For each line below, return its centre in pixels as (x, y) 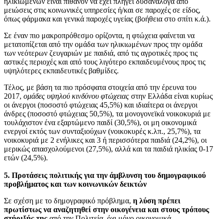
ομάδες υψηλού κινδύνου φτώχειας (76, 96)
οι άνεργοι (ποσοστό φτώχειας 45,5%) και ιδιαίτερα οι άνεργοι (101, 105)
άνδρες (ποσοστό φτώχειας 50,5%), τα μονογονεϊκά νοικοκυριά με (107, 113)
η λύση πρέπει (156, 200)
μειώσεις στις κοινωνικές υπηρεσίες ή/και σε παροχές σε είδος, (102, 10)
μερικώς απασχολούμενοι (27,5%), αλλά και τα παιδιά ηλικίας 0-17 (109, 149)
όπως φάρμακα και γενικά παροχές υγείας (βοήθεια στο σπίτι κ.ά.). (107, 19)
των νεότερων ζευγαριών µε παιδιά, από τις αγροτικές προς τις (101, 53)
